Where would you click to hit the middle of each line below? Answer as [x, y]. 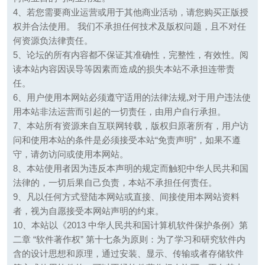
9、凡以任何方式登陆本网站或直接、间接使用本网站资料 [126, 197]
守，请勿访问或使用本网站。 [70, 154]
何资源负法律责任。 [53, 41]
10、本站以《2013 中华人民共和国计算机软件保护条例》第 [130, 225]
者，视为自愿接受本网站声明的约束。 [88, 211]
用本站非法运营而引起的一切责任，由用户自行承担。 [119, 112]
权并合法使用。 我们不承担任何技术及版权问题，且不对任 [129, 27]
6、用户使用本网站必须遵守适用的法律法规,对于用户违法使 [132, 98]
